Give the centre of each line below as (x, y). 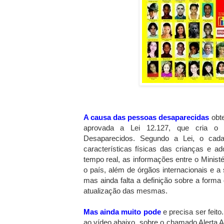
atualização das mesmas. (125, 190)
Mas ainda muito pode (122, 211)
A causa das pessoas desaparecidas (146, 117)
